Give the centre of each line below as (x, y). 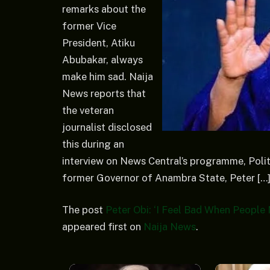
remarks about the (104, 9)
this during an (93, 144)
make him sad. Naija (108, 76)
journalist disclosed (107, 127)
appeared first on (103, 227)
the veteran (88, 110)
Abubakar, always (102, 59)
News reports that (104, 93)
